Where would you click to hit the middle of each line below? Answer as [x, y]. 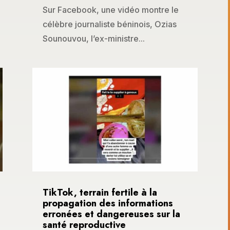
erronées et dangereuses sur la [111, 214]
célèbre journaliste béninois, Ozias [109, 24]
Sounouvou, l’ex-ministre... [93, 39]
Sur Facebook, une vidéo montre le [110, 10]
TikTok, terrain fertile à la [100, 192]
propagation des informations [108, 203]
